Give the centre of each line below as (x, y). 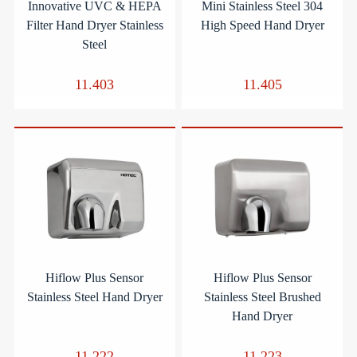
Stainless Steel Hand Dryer (94, 296)
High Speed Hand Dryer (262, 25)
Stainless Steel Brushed (262, 296)
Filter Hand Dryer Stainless (94, 25)
